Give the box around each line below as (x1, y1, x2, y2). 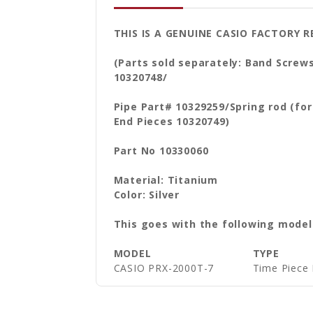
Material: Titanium (113, 173, 219, 187)
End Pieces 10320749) (113, 114, 230, 128)
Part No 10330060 (113, 143, 209, 157)
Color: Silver (113, 187, 180, 201)
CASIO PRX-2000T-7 (113, 261, 214, 275)
